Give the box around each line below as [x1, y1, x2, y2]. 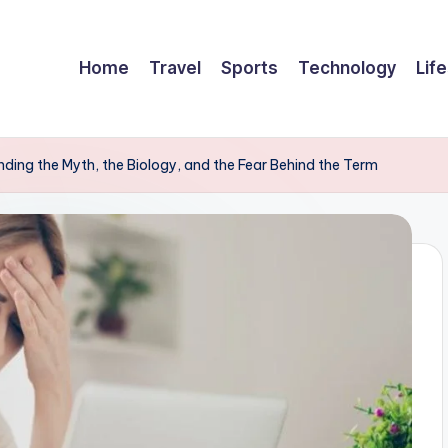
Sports [221, 57, 278, 78]
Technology [298, 57, 396, 78]
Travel [149, 57, 201, 78]
